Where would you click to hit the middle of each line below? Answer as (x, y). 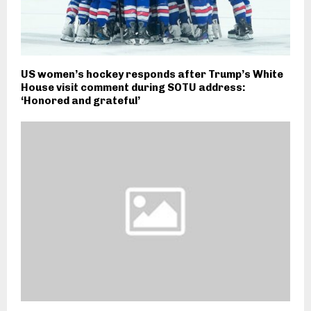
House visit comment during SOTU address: (133, 88)
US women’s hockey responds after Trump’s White (152, 75)
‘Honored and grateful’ (81, 101)
